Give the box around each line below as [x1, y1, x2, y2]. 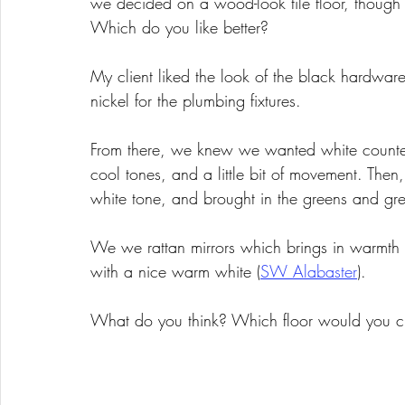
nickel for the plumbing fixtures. [90, 89, 306, 111]
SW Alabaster [260, 259, 357, 282]
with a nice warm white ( [90, 259, 260, 282]
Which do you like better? [90, 15, 274, 38]
